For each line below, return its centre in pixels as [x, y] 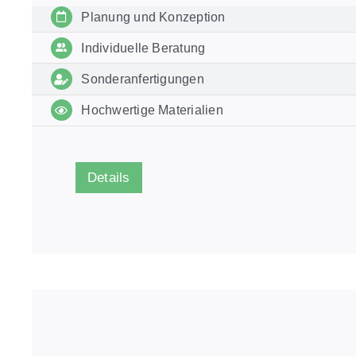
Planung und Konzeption [153, 17]
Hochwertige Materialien [152, 110]
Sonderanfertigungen [143, 79]
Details [108, 177]
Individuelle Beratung [143, 48]
